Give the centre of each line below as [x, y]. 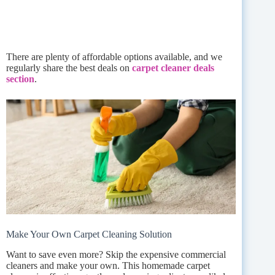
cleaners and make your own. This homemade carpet [108, 265]
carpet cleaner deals [173, 68]
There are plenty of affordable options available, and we [114, 56]
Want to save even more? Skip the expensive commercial [116, 254]
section [20, 79]
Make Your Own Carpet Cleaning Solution [89, 234]
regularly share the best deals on [69, 68]
